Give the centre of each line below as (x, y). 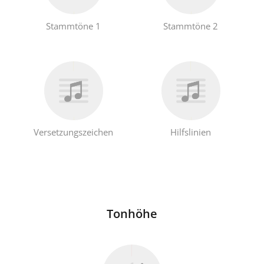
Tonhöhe (132, 214)
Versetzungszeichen (73, 132)
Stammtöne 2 (191, 26)
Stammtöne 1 (73, 26)
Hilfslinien (191, 132)
